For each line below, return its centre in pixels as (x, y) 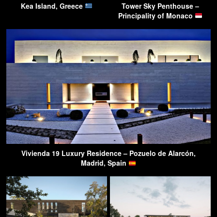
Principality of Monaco (157, 15)
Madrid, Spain (105, 163)
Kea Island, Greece (53, 6)
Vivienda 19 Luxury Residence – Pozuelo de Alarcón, (108, 153)
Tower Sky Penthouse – (160, 6)
